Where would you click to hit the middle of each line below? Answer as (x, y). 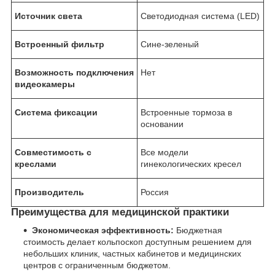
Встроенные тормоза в (186, 112)
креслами (36, 164)
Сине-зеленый (170, 44)
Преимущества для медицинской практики (120, 212)
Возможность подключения (74, 72)
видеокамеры (45, 84)
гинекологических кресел (191, 164)
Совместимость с (53, 152)
